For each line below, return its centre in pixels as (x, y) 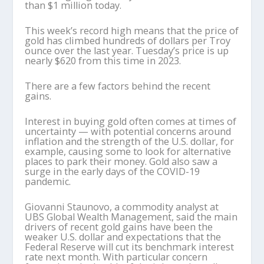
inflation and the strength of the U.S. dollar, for (130, 141)
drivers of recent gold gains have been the (119, 227)
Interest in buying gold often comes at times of (131, 121)
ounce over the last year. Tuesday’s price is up (127, 50)
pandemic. (48, 181)
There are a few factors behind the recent (118, 86)
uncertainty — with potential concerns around (128, 131)
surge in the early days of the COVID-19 (113, 171)
